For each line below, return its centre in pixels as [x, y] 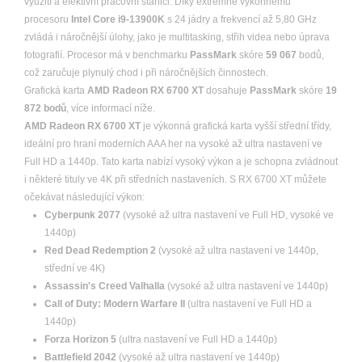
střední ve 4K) [75, 268]
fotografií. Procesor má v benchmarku [107, 55]
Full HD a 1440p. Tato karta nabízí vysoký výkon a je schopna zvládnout [181, 162]
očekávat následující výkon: [84, 197]
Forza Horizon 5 [80, 339]
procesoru [48, 19]
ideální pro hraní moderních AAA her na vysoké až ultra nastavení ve [173, 144]
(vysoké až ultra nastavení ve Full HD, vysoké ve [227, 215]
